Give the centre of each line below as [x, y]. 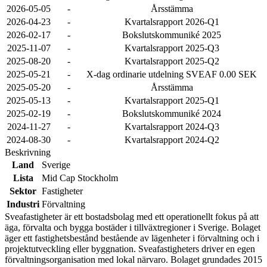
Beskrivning [28, 152]
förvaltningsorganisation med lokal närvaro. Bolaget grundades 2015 [133, 260]
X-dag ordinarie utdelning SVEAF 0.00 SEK [172, 74]
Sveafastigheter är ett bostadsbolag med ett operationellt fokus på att [132, 217]
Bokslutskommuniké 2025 [172, 35]
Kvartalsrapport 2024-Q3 [172, 127]
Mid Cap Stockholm [80, 178]
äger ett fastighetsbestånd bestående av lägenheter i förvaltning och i [132, 238]
